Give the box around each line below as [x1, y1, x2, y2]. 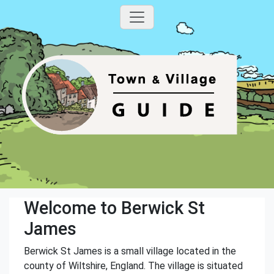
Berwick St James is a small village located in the [24, 245, 236, 257]
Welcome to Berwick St [24, 198, 205, 218]
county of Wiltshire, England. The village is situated [24, 260, 243, 272]
